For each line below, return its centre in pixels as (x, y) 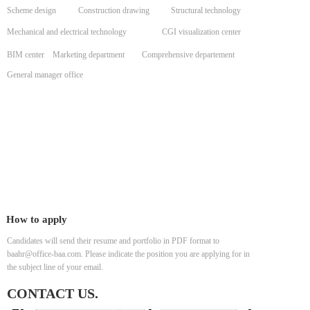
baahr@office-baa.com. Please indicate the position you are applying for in (128, 254)
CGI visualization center (201, 32)
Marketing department (88, 55)
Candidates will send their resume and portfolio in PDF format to (113, 241)
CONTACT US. (53, 293)
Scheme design (31, 11)
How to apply (37, 219)
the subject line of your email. (55, 267)
